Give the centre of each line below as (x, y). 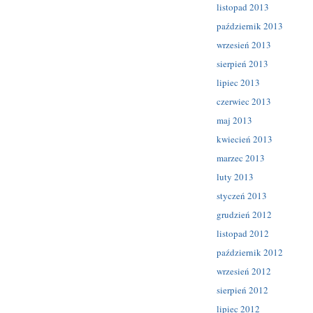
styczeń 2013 (242, 195)
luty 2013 (235, 176)
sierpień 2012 (242, 290)
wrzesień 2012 (244, 271)
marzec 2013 (241, 158)
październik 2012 (250, 252)
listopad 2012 (243, 233)
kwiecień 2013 (245, 139)
